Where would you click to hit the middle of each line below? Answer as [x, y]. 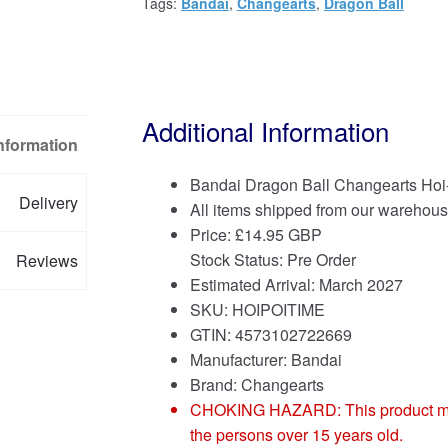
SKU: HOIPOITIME [257, 309]
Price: [212, 234]
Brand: [215, 384]
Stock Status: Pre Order [272, 259]
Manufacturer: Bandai [265, 359]
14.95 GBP [282, 234]
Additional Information [265, 130]
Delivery [49, 202]
